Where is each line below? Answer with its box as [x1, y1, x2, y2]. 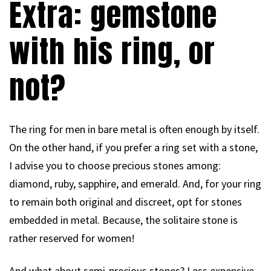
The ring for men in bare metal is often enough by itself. [9, 122, 260, 137]
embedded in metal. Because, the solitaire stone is [9, 213, 238, 227]
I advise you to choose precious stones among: [9, 158, 221, 173]
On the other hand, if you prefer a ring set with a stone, [9, 140, 258, 155]
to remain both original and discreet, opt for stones [9, 195, 242, 209]
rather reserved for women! [9, 231, 135, 246]
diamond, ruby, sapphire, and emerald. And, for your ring [9, 177, 261, 191]
